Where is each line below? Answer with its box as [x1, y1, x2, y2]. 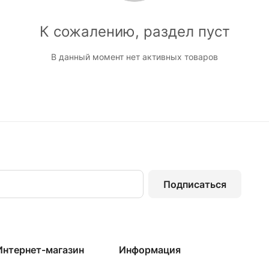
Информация [118, 244, 181, 256]
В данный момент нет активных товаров [51, 52, 218, 62]
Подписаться [163, 178, 226, 190]
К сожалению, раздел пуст [39, 23, 230, 40]
